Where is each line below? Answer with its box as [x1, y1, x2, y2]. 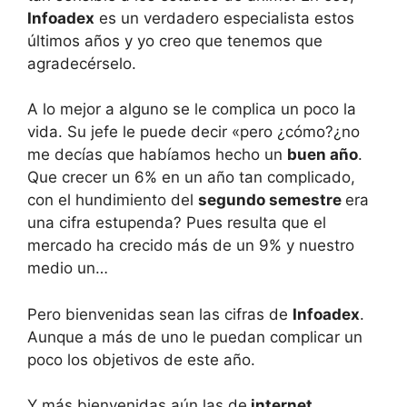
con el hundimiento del [27, 191, 198, 209]
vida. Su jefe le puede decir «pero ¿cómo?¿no [27, 123, 360, 141]
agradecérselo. [27, 54, 136, 73]
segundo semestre [198, 191, 345, 209]
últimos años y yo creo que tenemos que [27, 31, 323, 50]
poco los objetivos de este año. [27, 350, 255, 369]
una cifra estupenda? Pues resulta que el [27, 213, 326, 232]
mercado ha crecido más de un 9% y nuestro [27, 236, 354, 254]
